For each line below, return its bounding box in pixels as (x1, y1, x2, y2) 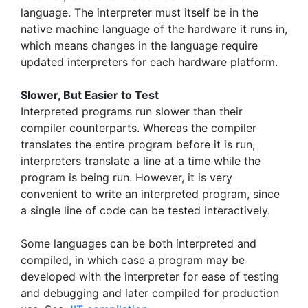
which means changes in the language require (21, 38, 258, 52)
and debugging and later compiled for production (21, 286, 279, 300)
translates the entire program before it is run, (21, 137, 255, 151)
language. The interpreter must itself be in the (21, 5, 258, 19)
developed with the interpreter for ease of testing (21, 269, 279, 283)
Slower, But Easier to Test (21, 88, 159, 102)
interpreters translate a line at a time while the (21, 154, 261, 168)
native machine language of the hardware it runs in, (21, 22, 287, 36)
